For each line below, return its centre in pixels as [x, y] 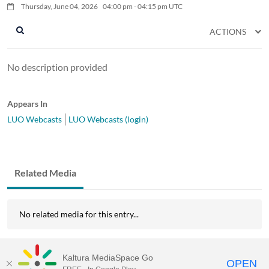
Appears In [27, 103]
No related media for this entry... [79, 214]
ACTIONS [229, 31]
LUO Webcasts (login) [108, 119]
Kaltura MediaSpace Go [108, 258]
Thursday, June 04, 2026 [60, 6]
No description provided [57, 67]
